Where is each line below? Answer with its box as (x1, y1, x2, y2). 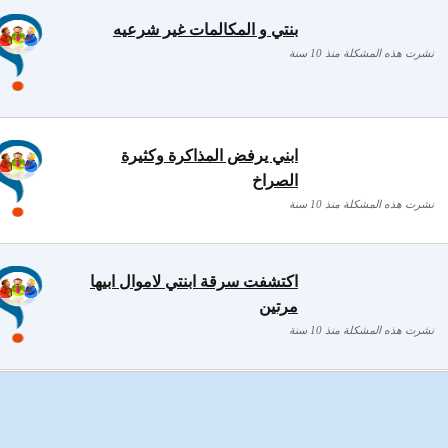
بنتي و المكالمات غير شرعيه (113, 21, 298, 38)
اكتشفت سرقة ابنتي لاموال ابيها (90, 273, 298, 290)
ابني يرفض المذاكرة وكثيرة (121, 147, 298, 164)
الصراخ (252, 172, 298, 189)
